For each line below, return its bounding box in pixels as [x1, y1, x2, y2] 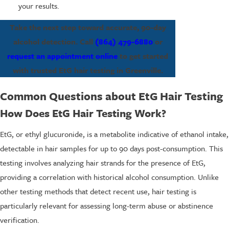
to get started [118, 50, 168, 62]
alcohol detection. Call [13, 36, 95, 48]
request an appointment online [7, 50, 118, 62]
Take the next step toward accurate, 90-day [9, 21, 166, 33]
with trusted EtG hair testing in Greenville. [12, 64, 163, 76]
